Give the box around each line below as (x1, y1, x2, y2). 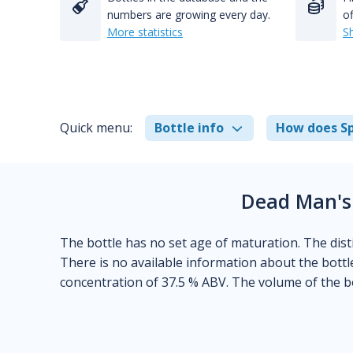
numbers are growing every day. (107, 7, 270, 22)
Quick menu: (60, 119, 132, 136)
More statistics (107, 24, 183, 39)
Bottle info (154, 119, 224, 136)
